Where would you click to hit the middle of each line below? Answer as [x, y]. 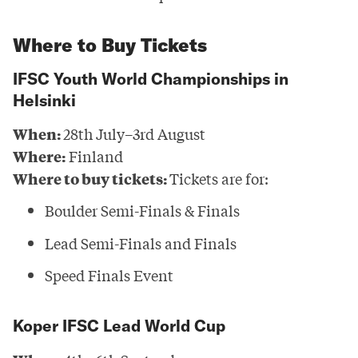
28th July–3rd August [134, 133]
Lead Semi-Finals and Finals [141, 243]
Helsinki [44, 100]
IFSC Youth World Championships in [151, 78]
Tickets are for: [219, 178]
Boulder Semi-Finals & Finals [142, 211]
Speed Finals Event [109, 275]
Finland [94, 155]
